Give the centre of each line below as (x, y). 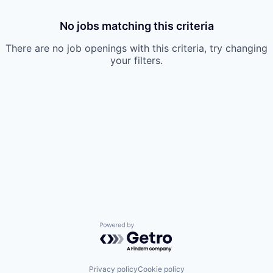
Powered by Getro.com (153, 228)
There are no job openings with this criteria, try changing (136, 48)
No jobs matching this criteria (136, 26)
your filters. (136, 60)
